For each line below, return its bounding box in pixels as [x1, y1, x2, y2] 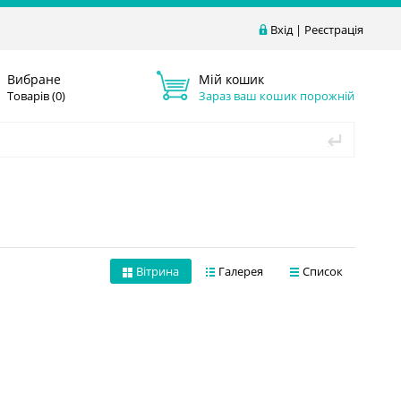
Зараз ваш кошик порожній [199, 87, 354, 104]
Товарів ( [7, 87, 55, 104]
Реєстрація [304, 21, 363, 38]
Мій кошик [199, 70, 264, 88]
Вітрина [136, 263, 179, 279]
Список [303, 263, 343, 279]
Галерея [218, 263, 263, 279]
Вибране [7, 70, 61, 88]
